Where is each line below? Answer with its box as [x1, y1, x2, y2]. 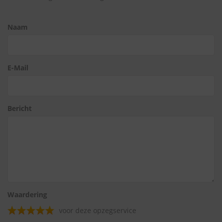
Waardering [7, 190, 47, 199]
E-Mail [7, 63, 28, 72]
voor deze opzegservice [59, 206, 136, 215]
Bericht [7, 104, 32, 113]
